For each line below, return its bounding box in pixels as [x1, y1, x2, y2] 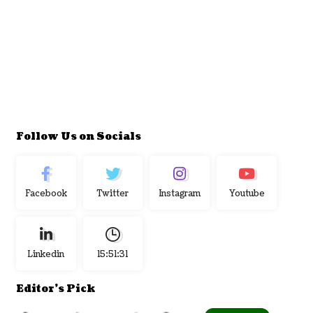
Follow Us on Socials [15, 129, 141, 143]
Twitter [96, 187, 129, 200]
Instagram [158, 187, 201, 200]
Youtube [228, 187, 265, 200]
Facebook [24, 187, 67, 200]
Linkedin [27, 248, 65, 261]
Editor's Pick [15, 282, 95, 296]
